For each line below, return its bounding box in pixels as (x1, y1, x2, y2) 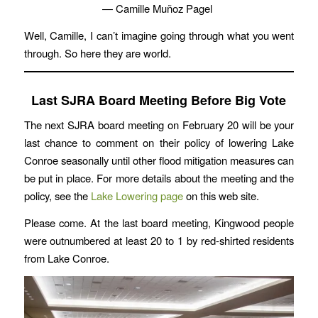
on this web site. (182, 188, 259, 204)
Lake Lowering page (90, 188, 183, 204)
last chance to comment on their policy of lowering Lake (23, 135, 295, 150)
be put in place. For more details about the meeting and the (23, 170, 295, 186)
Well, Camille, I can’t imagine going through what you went (23, 27, 295, 43)
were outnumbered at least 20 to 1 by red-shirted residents (23, 233, 295, 248)
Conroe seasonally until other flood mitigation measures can (23, 153, 295, 168)
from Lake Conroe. (23, 251, 109, 266)
